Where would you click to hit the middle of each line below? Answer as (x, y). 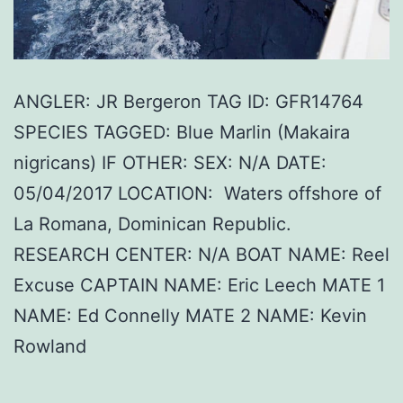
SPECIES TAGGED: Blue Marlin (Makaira (182, 133)
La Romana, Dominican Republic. (152, 224)
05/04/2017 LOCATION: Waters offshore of (197, 194)
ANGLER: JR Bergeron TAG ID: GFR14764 (188, 102)
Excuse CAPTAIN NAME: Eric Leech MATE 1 (199, 286)
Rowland (50, 347)
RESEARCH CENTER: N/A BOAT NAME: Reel (201, 255)
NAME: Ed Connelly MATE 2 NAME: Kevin (190, 316)
